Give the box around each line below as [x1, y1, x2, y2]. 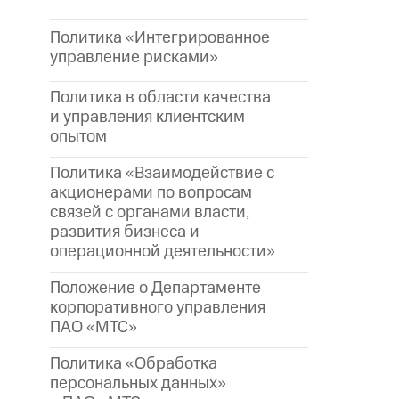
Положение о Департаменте [50, 275, 261, 300]
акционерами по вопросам [50, 180, 252, 205]
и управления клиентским [50, 105, 245, 130]
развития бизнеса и [50, 219, 199, 244]
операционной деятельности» [50, 239, 275, 264]
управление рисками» [50, 45, 218, 70]
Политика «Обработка [50, 351, 217, 376]
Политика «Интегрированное [50, 26, 270, 51]
